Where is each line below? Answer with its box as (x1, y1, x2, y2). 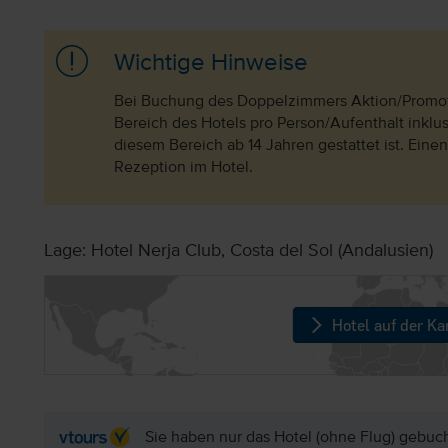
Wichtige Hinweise (114, 51, 309, 75)
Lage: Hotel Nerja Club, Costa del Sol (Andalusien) (43, 241, 433, 260)
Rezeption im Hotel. (114, 160, 254, 176)
